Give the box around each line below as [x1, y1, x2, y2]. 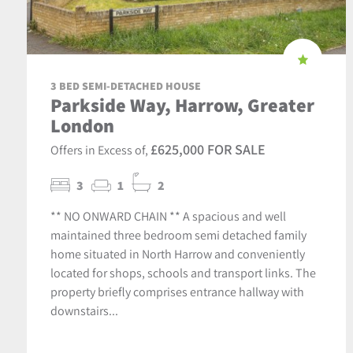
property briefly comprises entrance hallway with [50, 283, 304, 299]
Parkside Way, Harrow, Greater [50, 91, 314, 117]
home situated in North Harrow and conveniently [50, 245, 305, 262]
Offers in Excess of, [50, 141, 150, 158]
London [50, 112, 114, 138]
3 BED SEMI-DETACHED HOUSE [50, 78, 201, 93]
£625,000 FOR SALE [150, 139, 266, 158]
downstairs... [50, 302, 118, 318]
